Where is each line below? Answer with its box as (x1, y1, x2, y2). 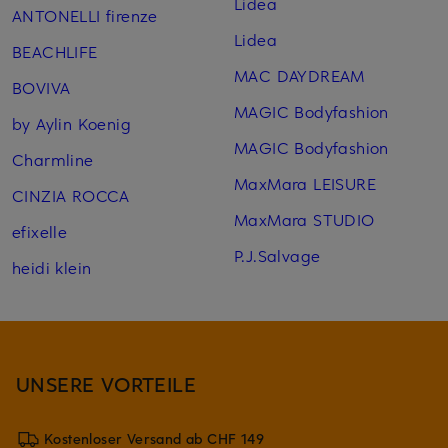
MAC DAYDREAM (233, 63, 365, 86)
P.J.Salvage (233, 243, 321, 266)
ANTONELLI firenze (12, 3, 158, 26)
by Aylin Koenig (12, 111, 131, 134)
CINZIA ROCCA (12, 183, 130, 206)
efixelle (12, 219, 68, 242)
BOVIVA (12, 75, 71, 98)
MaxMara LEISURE (233, 171, 376, 194)
